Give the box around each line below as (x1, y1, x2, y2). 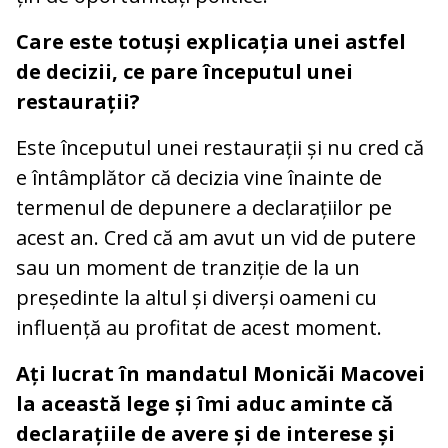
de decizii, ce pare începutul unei (16, 57, 353, 85)
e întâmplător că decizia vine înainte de (16, 163, 382, 191)
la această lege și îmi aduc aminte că (16, 389, 393, 417)
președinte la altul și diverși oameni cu (16, 283, 377, 311)
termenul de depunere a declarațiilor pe (16, 193, 392, 221)
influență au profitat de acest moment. (16, 313, 382, 341)
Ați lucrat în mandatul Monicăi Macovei (16, 359, 425, 387)
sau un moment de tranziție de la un (16, 253, 360, 281)
